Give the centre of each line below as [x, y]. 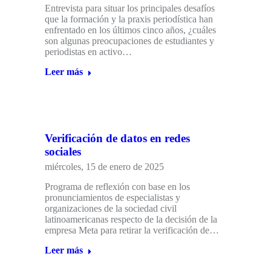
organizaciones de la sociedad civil [111, 209]
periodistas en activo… [88, 52]
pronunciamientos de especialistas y [113, 198]
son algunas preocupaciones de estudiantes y [129, 41]
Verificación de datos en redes [117, 139]
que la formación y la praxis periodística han [129, 19]
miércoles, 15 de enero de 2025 [104, 167]
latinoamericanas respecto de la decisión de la [131, 220]
